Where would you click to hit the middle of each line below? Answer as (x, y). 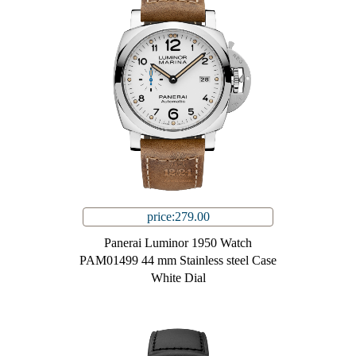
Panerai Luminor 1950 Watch (178, 243)
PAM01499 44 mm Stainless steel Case (178, 261)
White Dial (178, 278)
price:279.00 (178, 217)
